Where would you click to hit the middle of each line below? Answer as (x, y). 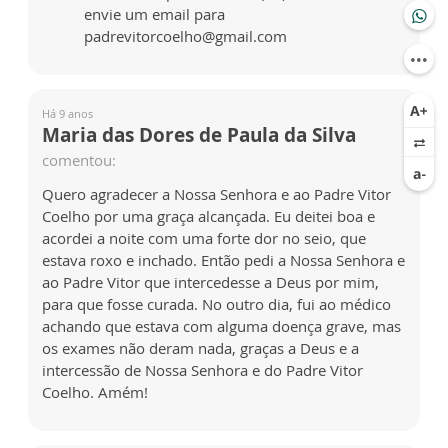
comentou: (79, 160)
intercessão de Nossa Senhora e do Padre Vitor (202, 370)
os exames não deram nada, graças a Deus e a (200, 348)
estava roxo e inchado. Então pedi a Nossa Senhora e (223, 260)
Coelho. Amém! (95, 392)
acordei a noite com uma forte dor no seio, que (204, 238)
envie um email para (154, 14)
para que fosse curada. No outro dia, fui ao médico (216, 304)
